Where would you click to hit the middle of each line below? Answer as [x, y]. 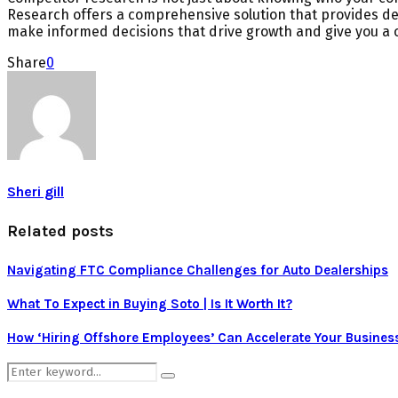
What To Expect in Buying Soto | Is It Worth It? [150, 303]
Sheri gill [36, 191]
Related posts [60, 231]
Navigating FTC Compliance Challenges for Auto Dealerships [198, 270]
